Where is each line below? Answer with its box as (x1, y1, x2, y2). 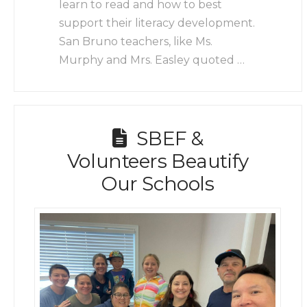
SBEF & (136, 127, 204, 150)
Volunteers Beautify (66, 149, 249, 173)
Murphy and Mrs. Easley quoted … (59, 53, 245, 67)
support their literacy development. (59, 16, 256, 30)
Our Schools (101, 172, 214, 195)
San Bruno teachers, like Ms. (59, 35, 213, 49)
